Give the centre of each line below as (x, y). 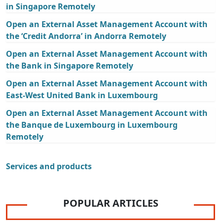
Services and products (49, 166)
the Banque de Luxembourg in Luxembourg (92, 125)
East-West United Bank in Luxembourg (82, 95)
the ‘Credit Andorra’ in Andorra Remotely (86, 36)
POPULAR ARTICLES (110, 203)
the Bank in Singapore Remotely (70, 66)
